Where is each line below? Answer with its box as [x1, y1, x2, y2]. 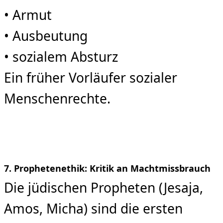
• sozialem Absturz [4, 48, 118, 66]
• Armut [4, 6, 52, 24]
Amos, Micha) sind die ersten [4, 200, 183, 218]
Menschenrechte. [4, 90, 111, 108]
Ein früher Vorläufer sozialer [4, 69, 177, 87]
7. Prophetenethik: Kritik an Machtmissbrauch [4, 162, 211, 175]
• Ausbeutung [4, 27, 88, 45]
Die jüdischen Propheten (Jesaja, [4, 179, 203, 197]
